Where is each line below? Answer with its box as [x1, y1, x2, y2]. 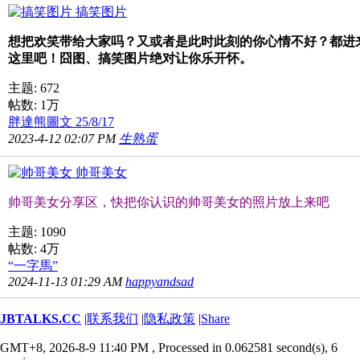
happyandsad [125, 274, 194, 288]
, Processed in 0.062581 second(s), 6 [152, 340, 337, 354]
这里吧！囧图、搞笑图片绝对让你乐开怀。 [8, 51, 252, 65]
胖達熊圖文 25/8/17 [8, 114, 114, 129]
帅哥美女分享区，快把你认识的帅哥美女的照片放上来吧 [8, 194, 329, 209]
